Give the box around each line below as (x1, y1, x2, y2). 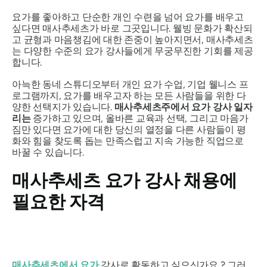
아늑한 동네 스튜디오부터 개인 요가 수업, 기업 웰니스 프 (12, 79, 249, 90)
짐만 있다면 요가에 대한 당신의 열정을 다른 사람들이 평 (12, 124, 246, 135)
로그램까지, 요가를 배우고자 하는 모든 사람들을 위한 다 (12, 90, 246, 101)
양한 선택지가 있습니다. (12, 101, 114, 113)
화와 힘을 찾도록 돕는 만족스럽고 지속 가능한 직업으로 (12, 135, 244, 147)
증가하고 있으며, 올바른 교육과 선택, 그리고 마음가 (30, 113, 249, 124)
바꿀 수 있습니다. (12, 147, 84, 158)
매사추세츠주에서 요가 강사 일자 (114, 101, 253, 113)
